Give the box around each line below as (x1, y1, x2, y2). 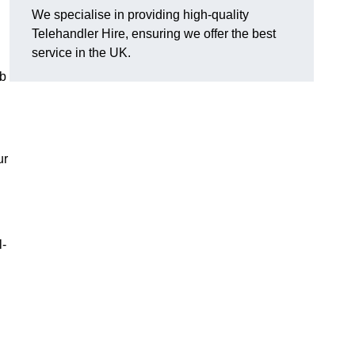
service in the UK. (32, 46, 131, 60)
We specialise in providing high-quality (32, 8, 249, 22)
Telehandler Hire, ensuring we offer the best (32, 27, 276, 41)
